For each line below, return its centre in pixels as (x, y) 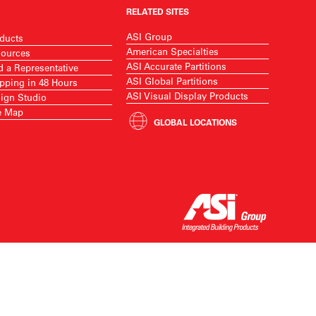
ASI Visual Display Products (188, 96)
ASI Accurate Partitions (177, 66)
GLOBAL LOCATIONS (196, 122)
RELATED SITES (158, 11)
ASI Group (150, 36)
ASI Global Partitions (172, 81)
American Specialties (173, 51)
